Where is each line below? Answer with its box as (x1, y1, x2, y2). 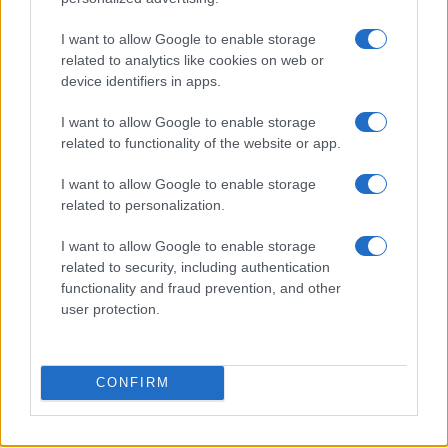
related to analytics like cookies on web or (61, 51, 324, 68)
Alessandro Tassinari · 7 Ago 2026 (16, 132, 206, 147)
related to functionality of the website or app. (61, 134, 341, 151)
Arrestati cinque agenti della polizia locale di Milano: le (16, 87, 432, 107)
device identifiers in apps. (61, 72, 221, 89)
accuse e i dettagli (16, 106, 156, 126)
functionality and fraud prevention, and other (61, 279, 341, 296)
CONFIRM (95, 375, 170, 390)
